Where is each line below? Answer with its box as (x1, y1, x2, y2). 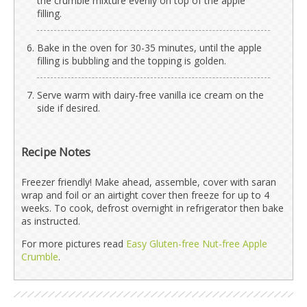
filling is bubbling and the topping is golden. (37, 53, 226, 67)
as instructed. (21, 214, 80, 228)
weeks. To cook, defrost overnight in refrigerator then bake (21, 201, 284, 214)
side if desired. (37, 101, 100, 114)
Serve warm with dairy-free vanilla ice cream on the (37, 88, 264, 101)
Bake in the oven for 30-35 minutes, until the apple (37, 40, 262, 54)
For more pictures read (21, 236, 126, 250)
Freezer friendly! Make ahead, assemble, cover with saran (21, 175, 276, 188)
